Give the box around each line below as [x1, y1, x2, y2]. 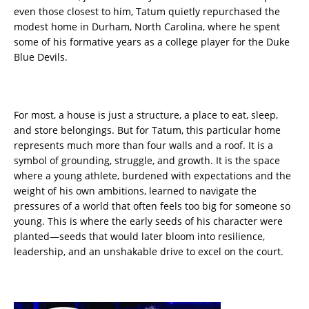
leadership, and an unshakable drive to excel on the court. [14, 245, 283, 259]
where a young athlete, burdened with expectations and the [14, 169, 291, 183]
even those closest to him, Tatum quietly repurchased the [14, 5, 280, 19]
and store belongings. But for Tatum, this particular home [14, 123, 281, 137]
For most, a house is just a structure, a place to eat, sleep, [14, 108, 278, 122]
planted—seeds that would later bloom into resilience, [14, 230, 265, 243]
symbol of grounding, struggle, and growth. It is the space [14, 154, 280, 168]
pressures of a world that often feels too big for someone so [14, 199, 290, 213]
